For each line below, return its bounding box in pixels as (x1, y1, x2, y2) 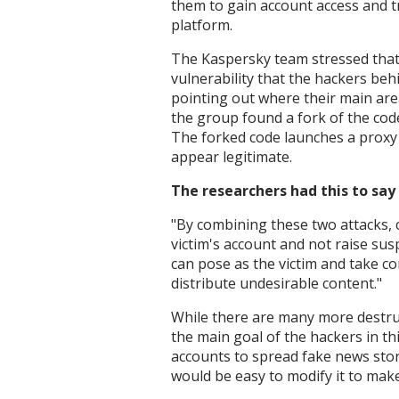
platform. (171, 15, 232, 35)
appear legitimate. (171, 147, 292, 167)
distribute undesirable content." (171, 273, 382, 293)
